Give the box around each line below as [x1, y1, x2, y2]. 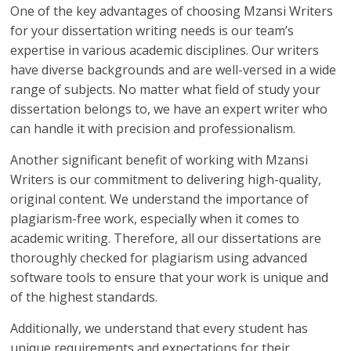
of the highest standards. [10, 288, 158, 306]
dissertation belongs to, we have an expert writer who [10, 100, 328, 118]
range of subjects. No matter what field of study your [10, 81, 321, 99]
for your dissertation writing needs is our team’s [10, 22, 295, 40]
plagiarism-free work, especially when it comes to [10, 210, 300, 228]
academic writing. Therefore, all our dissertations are [10, 230, 322, 248]
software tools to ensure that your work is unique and [10, 269, 329, 287]
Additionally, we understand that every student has [10, 320, 309, 338]
